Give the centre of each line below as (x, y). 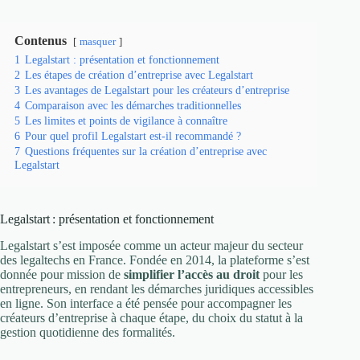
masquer (98, 42)
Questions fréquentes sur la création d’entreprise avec (146, 151)
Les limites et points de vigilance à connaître (126, 121)
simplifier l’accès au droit (192, 275)
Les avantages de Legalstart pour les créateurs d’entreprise (157, 90)
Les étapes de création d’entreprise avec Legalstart (139, 75)
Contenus (41, 41)
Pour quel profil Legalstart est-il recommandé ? (133, 136)
